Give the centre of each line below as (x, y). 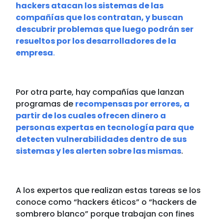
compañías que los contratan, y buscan (100, 18)
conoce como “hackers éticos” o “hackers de (106, 202)
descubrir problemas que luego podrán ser (105, 29)
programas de (46, 104)
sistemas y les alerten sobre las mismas (99, 151)
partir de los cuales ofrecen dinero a (91, 116)
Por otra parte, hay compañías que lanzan (100, 92)
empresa (35, 53)
